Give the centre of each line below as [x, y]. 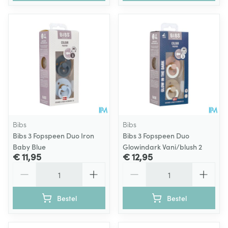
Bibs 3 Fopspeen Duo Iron [53, 135]
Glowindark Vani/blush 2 [162, 147]
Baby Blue [29, 147]
